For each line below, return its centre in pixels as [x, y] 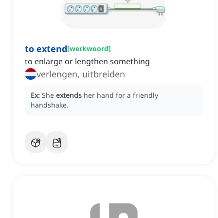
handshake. [50, 105]
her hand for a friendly [121, 95]
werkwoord [89, 49]
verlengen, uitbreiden [81, 74]
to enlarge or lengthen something [87, 62]
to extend [46, 49]
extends [69, 95]
